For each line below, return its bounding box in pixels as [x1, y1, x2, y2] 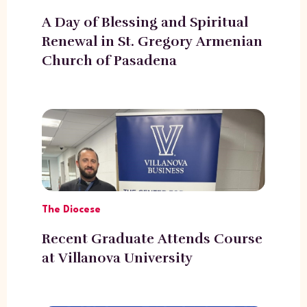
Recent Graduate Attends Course [41, 230, 262, 247]
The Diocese [41, 204, 101, 215]
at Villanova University [41, 249, 193, 267]
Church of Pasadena [41, 51, 177, 69]
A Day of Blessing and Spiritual [41, 13, 248, 31]
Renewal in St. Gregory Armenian [41, 32, 262, 50]
